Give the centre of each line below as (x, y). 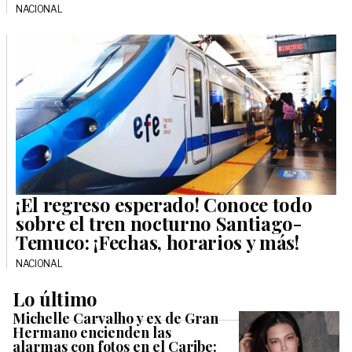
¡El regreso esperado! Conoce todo (164, 204)
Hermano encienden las (92, 332)
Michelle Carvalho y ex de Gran (115, 318)
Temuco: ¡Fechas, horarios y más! (158, 242)
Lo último (55, 298)
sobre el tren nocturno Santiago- (159, 223)
